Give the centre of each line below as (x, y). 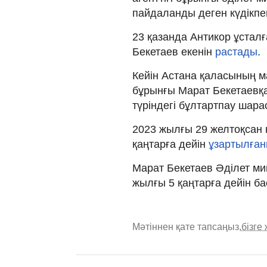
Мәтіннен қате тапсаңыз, (187, 226)
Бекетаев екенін (174, 52)
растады (236, 52)
